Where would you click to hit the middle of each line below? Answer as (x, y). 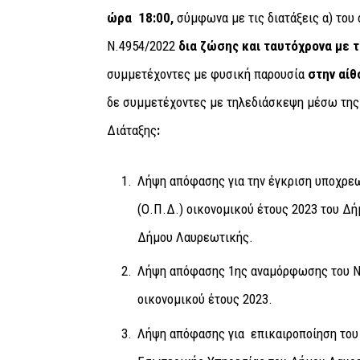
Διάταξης (131, 130)
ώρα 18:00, (141, 17)
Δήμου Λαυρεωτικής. (195, 237)
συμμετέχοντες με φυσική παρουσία (205, 74)
